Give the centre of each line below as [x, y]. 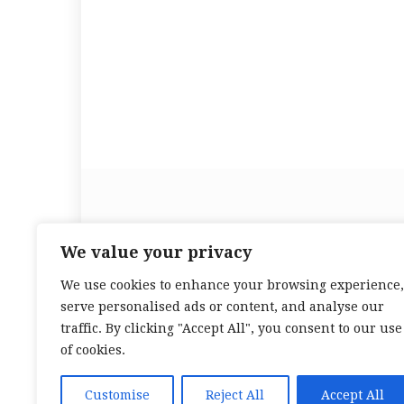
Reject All [235, 395]
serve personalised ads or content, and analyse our [222, 307]
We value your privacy [156, 252]
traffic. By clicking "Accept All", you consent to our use [231, 328]
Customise [118, 395]
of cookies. [93, 350]
